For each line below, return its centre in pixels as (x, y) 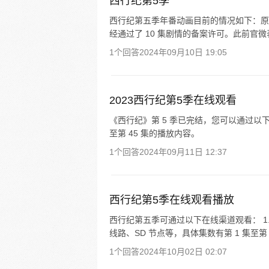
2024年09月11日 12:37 (183, 152)
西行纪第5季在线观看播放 (172, 200)
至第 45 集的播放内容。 (154, 133)
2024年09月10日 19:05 (183, 52)
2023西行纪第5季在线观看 (173, 100)
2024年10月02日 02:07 (183, 252)
